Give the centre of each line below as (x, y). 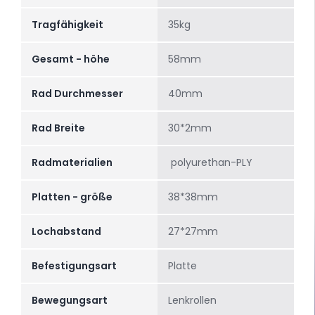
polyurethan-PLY (210, 163)
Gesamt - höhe (71, 59)
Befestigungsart (74, 266)
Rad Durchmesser (77, 94)
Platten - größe (72, 197)
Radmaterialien (72, 163)
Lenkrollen (192, 301)
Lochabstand (66, 232)
